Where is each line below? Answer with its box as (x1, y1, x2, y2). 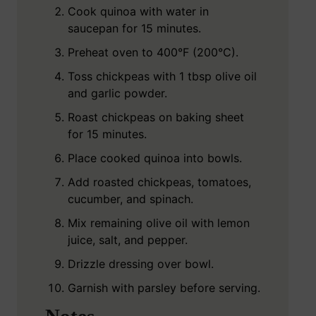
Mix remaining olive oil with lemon (68, 216, 250, 231)
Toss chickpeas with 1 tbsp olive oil (68, 69, 257, 84)
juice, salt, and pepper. (68, 233, 188, 248)
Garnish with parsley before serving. (68, 281, 260, 296)
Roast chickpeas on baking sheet (68, 110, 244, 125)
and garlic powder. (68, 86, 167, 101)
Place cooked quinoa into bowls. (68, 151, 242, 166)
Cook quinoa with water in (68, 4, 209, 19)
